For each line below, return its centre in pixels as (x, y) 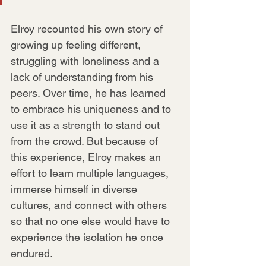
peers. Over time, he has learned (90, 93)
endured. (32, 253)
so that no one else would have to (92, 221)
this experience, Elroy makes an (87, 157)
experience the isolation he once (88, 237)
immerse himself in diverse (75, 189)
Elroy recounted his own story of (88, 28)
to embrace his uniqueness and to (92, 109)
